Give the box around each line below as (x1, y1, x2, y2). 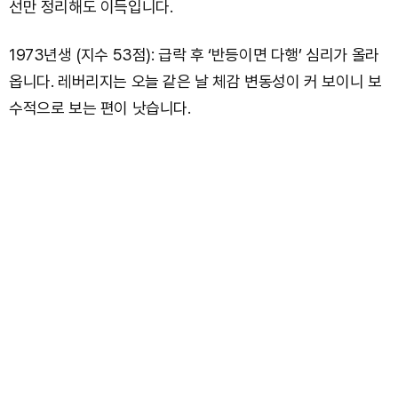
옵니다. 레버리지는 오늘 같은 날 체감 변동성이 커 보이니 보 (9, 71, 382, 91)
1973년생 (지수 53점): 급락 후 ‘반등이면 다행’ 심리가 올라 (9, 44, 379, 64)
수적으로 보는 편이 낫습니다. (9, 98, 191, 117)
